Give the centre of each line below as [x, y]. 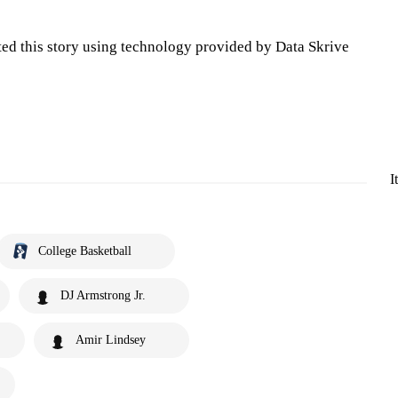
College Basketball [85, 251]
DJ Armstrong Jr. [103, 295]
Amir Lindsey [111, 340]
